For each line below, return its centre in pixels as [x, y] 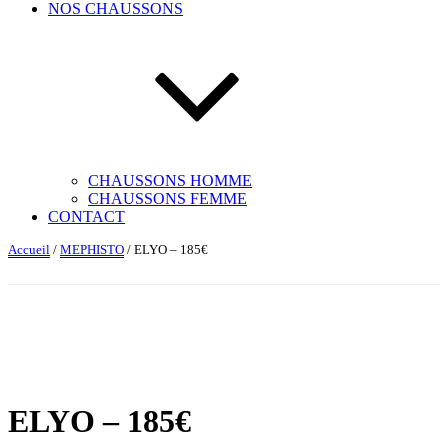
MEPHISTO [92, 249]
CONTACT [86, 216]
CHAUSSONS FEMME [167, 198]
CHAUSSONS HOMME [170, 180]
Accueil [29, 249]
